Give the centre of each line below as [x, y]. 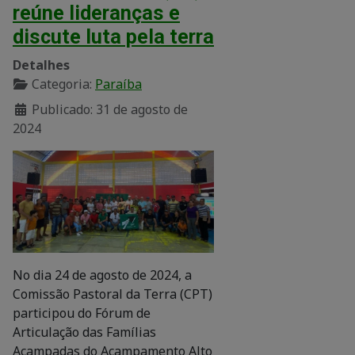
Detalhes [41, 65]
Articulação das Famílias [84, 332]
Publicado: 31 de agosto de [110, 109]
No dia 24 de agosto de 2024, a [102, 275]
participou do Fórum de [82, 313]
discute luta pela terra [113, 36]
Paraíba [118, 84]
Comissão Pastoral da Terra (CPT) [113, 294]
